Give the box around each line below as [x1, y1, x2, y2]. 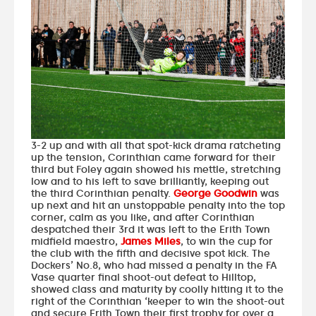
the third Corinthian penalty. [31, 186, 174, 200]
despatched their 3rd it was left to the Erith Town [31, 221, 270, 236]
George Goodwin [174, 186, 257, 200]
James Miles [121, 233, 181, 248]
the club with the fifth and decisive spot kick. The [31, 245, 270, 260]
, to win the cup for [181, 233, 273, 248]
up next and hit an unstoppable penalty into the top [31, 197, 285, 212]
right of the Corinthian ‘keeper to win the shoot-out [31, 293, 284, 308]
